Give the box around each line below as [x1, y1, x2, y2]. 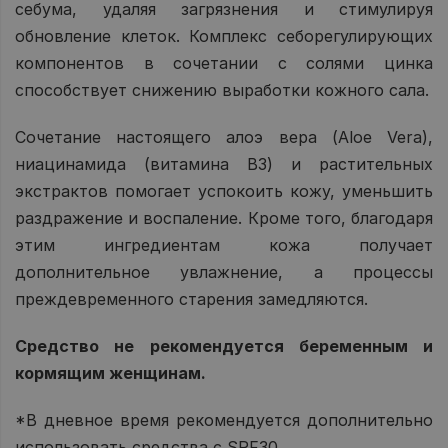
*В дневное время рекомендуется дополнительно [15, 409, 433, 430]
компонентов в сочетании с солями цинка [15, 52, 433, 73]
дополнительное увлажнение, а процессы [15, 261, 433, 282]
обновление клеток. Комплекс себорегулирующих [15, 25, 433, 46]
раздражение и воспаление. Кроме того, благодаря [15, 207, 433, 228]
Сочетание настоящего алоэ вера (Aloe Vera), [15, 126, 433, 147]
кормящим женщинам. [15, 362, 206, 383]
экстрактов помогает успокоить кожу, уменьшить [15, 180, 433, 201]
